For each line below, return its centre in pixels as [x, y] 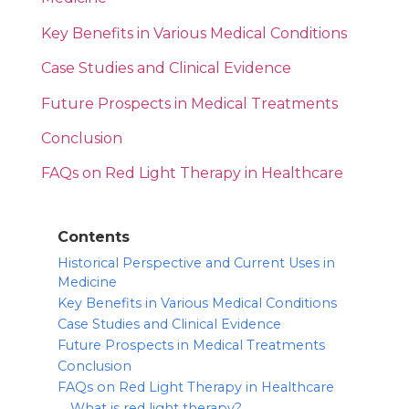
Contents [93, 237]
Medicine [87, 283]
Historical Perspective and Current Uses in [196, 263]
